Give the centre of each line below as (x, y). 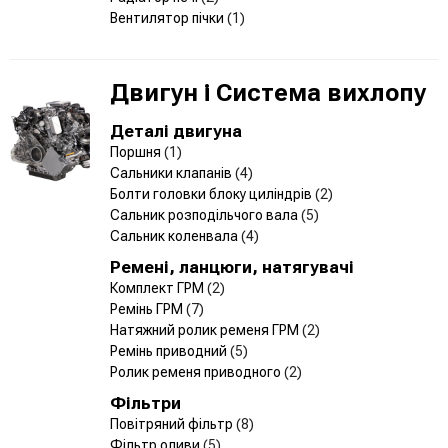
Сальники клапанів (172, 172)
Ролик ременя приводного (197, 371)
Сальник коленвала (175, 235)
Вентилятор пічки (168, 17)
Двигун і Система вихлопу (268, 92)
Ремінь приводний (170, 350)
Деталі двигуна (176, 130)
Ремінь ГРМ (148, 308)
